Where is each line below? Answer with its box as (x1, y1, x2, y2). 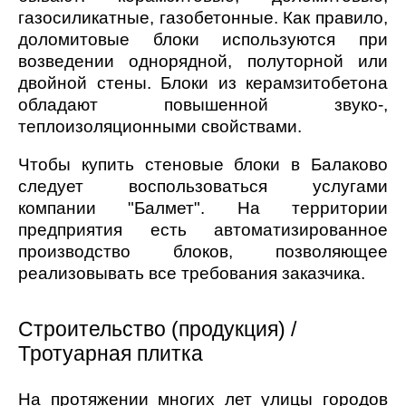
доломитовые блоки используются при (18, 30, 388, 50)
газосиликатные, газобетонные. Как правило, (18, 8, 388, 28)
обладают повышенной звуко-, (18, 95, 388, 115)
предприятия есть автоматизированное (18, 220, 388, 240)
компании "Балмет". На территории (18, 198, 388, 218)
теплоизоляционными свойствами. (18, 117, 302, 137)
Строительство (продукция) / (18, 317, 296, 342)
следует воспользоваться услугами (18, 177, 388, 197)
